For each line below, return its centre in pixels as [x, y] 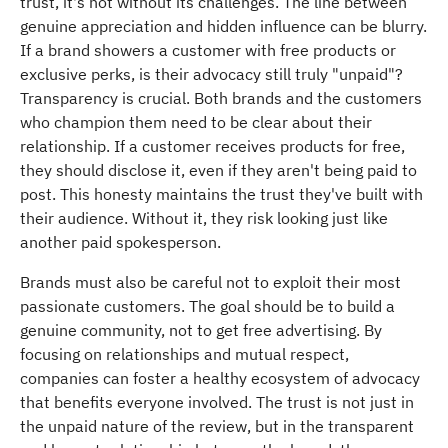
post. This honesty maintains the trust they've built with [221, 193]
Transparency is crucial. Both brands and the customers [221, 97]
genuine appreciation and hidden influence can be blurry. [223, 25]
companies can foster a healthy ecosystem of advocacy [220, 377]
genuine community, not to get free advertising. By [201, 329]
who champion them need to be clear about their [196, 121]
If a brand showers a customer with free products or [208, 49]
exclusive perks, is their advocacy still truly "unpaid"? [211, 73]
